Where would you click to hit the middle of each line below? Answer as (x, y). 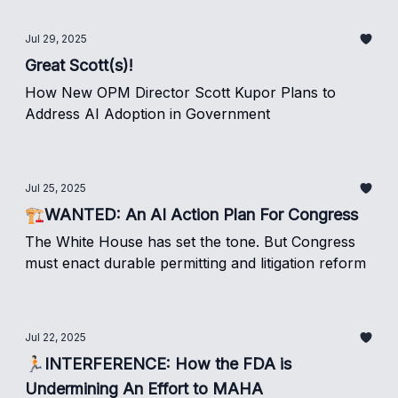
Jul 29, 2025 (56, 39)
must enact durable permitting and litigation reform (195, 263)
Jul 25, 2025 (56, 188)
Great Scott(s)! (79, 65)
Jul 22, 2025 (56, 337)
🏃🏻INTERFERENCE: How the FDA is (158, 364)
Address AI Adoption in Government (147, 114)
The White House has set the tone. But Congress (190, 242)
